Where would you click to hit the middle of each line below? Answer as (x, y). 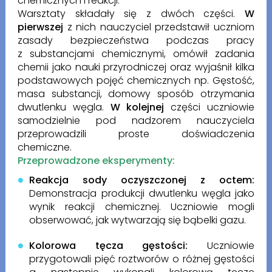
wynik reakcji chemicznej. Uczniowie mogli (142, 207)
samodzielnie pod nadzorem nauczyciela (136, 121)
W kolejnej (137, 107)
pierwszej (40, 27)
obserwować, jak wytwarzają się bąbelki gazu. (139, 220)
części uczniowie (209, 107)
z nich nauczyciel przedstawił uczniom (159, 27)
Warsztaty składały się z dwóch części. (131, 14)
